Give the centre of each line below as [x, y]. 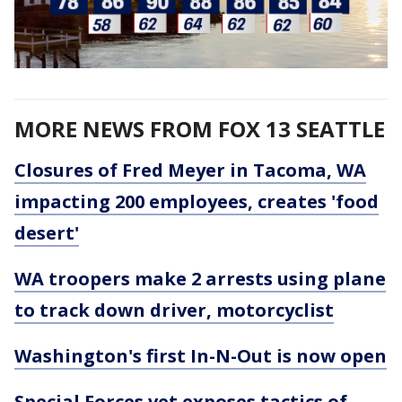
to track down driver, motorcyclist [174, 310]
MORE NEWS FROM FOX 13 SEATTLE [200, 129]
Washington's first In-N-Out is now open [201, 356]
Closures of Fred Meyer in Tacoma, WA [190, 170]
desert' [47, 233]
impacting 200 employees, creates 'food [197, 202]
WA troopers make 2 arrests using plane [200, 279]
